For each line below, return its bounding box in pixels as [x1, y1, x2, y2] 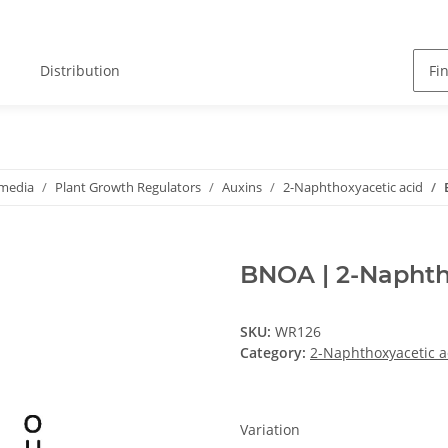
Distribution [40, 61, 121, 81]
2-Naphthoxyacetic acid [283, 178, 423, 197]
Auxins [222, 178, 262, 197]
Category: [240, 343, 310, 363]
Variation [240, 420, 304, 440]
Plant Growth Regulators [55, 178, 201, 197]
